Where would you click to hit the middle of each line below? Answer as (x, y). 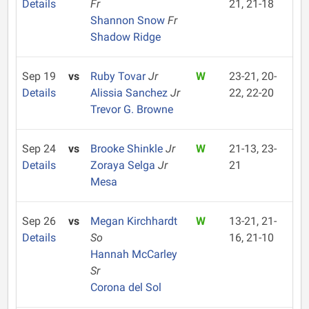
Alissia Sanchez (130, 93)
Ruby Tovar (119, 76)
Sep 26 (39, 221)
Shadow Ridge (125, 37)
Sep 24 (39, 149)
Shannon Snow (129, 20)
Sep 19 (39, 76)
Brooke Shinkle (128, 149)
